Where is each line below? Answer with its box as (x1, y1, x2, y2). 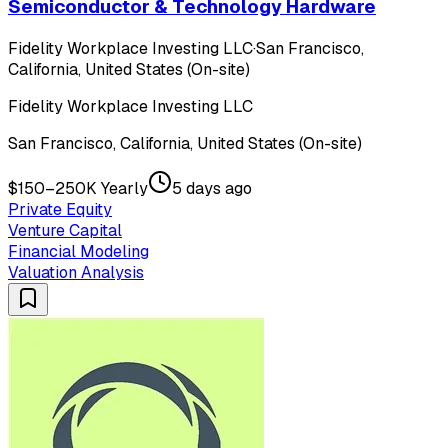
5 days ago (172, 177, 252, 199)
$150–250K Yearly (8, 177, 148, 199)
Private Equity (8, 198, 112, 220)
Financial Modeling (8, 240, 149, 262)
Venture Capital (8, 219, 122, 241)
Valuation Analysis (8, 261, 144, 283)
